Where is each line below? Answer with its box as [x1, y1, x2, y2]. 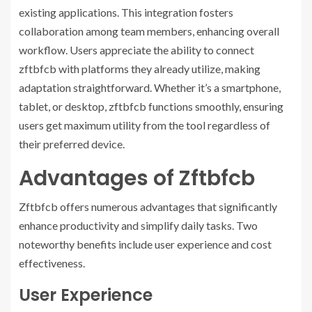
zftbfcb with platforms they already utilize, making [19, 62, 260, 76]
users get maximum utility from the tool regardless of [19, 118, 270, 132]
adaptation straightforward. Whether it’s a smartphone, [19, 81, 281, 95]
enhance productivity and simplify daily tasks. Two [19, 219, 258, 233]
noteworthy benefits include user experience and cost [19, 237, 272, 251]
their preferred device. [19, 137, 125, 151]
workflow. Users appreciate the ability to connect [19, 43, 254, 57]
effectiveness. [19, 256, 85, 270]
